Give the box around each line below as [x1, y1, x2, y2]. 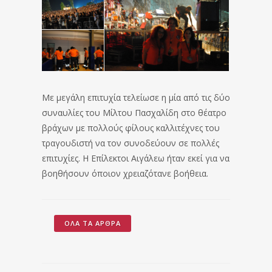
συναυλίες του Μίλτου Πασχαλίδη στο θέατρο [42, 107, 226, 119]
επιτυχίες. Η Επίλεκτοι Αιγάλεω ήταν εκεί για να [42, 152, 229, 165]
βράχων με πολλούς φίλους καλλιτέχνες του [42, 122, 220, 134]
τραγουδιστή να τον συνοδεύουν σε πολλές [42, 137, 219, 149]
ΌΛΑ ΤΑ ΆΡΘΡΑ [64, 219, 121, 228]
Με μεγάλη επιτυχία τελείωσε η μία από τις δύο [42, 92, 230, 104]
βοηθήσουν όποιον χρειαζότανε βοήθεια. [42, 168, 208, 180]
